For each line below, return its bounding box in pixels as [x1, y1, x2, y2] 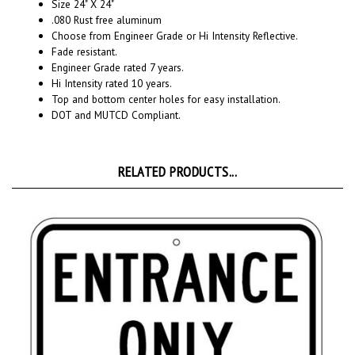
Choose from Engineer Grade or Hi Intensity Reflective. [52, 10, 298, 25]
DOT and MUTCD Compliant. [52, 90, 181, 105]
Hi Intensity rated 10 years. [52, 58, 172, 73]
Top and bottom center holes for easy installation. [52, 74, 281, 89]
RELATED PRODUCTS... [117, 144, 238, 163]
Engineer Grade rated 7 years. [52, 42, 184, 57]
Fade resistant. [52, 26, 117, 41]
